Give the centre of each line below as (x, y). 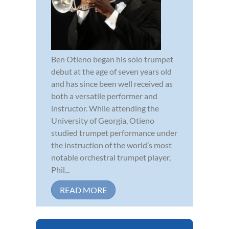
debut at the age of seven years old (111, 71)
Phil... (60, 169)
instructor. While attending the (105, 108)
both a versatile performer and (104, 96)
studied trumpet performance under (114, 132)
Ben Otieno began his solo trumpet (112, 59)
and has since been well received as (112, 83)
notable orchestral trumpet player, (111, 157)
